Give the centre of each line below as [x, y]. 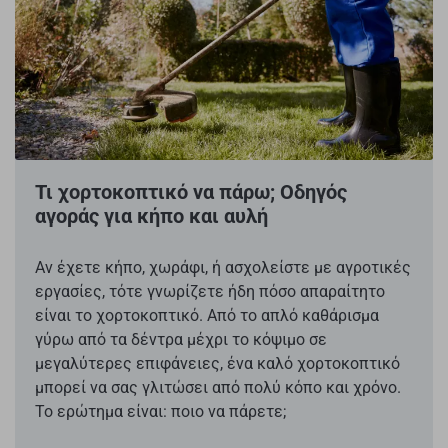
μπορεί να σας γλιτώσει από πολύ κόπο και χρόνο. [218, 388]
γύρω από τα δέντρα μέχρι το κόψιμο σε [181, 340]
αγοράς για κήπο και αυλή [151, 216]
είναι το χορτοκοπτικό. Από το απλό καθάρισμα [207, 316]
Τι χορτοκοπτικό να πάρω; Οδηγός [191, 192]
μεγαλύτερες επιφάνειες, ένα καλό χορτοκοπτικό [217, 364]
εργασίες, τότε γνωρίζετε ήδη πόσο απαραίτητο [210, 292]
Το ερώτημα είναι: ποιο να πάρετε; [160, 412]
